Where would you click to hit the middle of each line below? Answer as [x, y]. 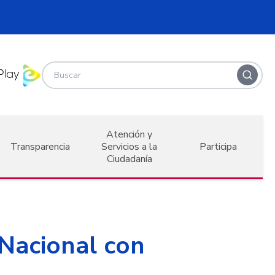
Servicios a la [130, 146]
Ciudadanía [129, 159]
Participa [218, 146]
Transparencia [41, 146]
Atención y [130, 134]
